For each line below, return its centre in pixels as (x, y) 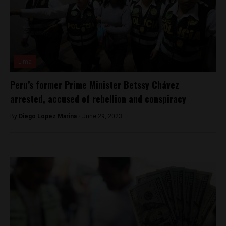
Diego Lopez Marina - (50, 116)
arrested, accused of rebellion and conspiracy (98, 99)
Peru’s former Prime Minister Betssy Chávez (95, 85)
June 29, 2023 (102, 116)
